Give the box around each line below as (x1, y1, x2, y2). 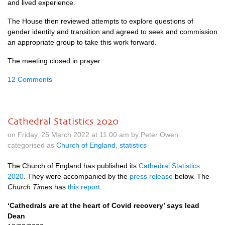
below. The (173, 172, 209, 180)
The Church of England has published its (8, 162, 139, 170)
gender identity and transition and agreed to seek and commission (8, 28, 217, 36)
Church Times (8, 183, 52, 191)
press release (130, 172, 173, 180)
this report (68, 183, 100, 191)
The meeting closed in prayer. (8, 57, 102, 65)
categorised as (8, 141, 56, 149)
